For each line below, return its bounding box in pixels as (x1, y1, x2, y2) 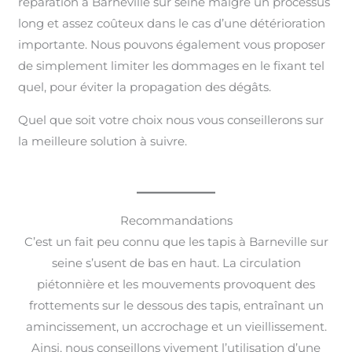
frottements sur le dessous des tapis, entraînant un (28, 297, 324, 313)
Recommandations (119, 212, 233, 228)
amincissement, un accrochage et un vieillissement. (25, 318, 327, 334)
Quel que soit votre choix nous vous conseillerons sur (18, 112, 324, 127)
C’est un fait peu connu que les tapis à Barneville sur (24, 233, 328, 249)
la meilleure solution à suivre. (18, 133, 188, 148)
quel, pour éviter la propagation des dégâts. (18, 79, 272, 94)
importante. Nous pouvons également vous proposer (18, 36, 326, 52)
